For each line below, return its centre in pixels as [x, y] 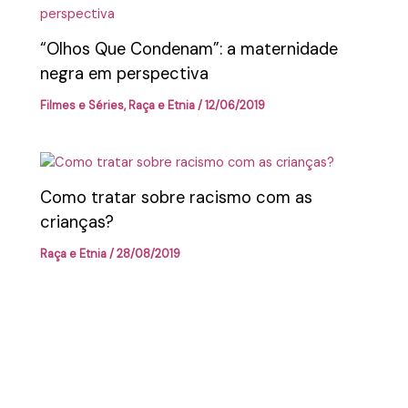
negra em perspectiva [125, 74]
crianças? [77, 223]
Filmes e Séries [82, 106]
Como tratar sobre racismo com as [177, 198]
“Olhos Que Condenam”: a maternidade [189, 50]
